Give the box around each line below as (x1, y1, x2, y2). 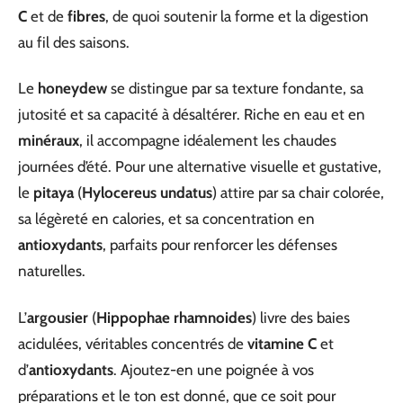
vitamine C (247, 334, 317, 353)
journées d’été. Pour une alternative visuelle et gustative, (18, 157, 381, 175)
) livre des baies (252, 308, 350, 327)
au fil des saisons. (18, 32, 130, 51)
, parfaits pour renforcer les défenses (103, 236, 337, 254)
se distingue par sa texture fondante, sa (107, 79, 363, 97)
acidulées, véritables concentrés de (18, 334, 247, 353)
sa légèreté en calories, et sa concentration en (18, 210, 315, 228)
